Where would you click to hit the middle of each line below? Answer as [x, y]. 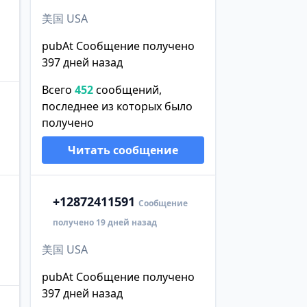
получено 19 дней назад [105, 222]
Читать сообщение [123, 150]
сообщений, [127, 89]
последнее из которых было [117, 106]
